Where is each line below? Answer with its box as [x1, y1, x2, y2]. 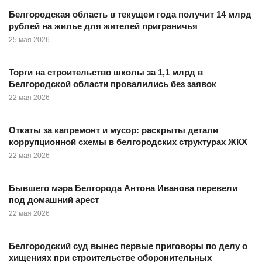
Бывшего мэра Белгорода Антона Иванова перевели [9, 183, 237, 193]
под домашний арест [9, 195, 99, 205]
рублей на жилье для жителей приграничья [9, 21, 198, 31]
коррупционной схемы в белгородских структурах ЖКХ [9, 137, 247, 147]
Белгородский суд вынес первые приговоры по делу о [9, 241, 247, 251]
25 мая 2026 [9, 36, 50, 44]
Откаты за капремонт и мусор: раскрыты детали [9, 125, 218, 135]
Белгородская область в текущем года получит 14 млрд [9, 9, 251, 19]
